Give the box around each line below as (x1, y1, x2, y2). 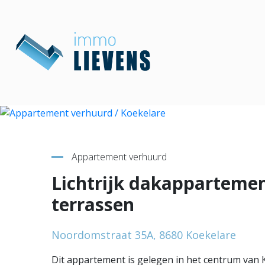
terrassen (51, 192, 134, 217)
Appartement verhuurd (69, 150, 167, 164)
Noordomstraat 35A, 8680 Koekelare (51, 228, 236, 243)
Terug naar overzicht (21, 98, 117, 111)
